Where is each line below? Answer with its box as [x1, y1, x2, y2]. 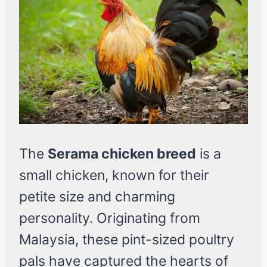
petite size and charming [19, 188, 175, 206]
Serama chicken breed [48, 145, 196, 163]
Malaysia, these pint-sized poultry [19, 231, 234, 249]
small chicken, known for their [19, 167, 209, 184]
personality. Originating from [19, 210, 200, 227]
